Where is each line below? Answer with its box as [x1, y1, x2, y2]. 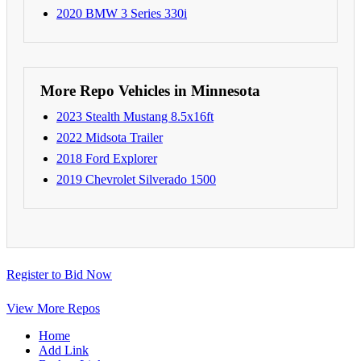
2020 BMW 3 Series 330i [56, 6, 187, 20]
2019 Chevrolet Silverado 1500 [56, 172, 216, 186]
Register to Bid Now [6, 267, 112, 281]
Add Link [39, 342, 89, 357]
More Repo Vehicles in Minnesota [40, 81, 260, 99]
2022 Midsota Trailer [56, 130, 163, 144]
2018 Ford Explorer [56, 151, 157, 165]
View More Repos [6, 301, 100, 315]
